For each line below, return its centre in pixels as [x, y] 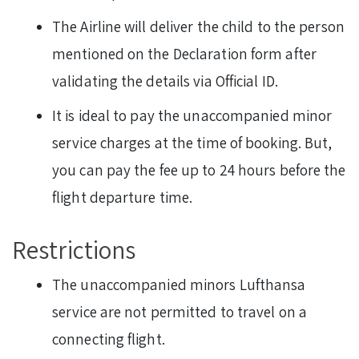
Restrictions [77, 249]
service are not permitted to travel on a [180, 311]
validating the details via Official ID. [167, 81]
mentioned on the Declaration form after [184, 53]
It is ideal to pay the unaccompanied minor [192, 115]
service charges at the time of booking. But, [192, 142]
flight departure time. [124, 197]
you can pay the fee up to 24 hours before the [199, 169]
